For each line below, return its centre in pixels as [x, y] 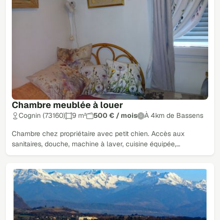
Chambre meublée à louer [68, 105]
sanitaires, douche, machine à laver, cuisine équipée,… [96, 144]
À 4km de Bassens [174, 116]
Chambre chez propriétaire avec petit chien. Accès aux [98, 134]
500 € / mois [115, 116]
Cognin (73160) [42, 116]
